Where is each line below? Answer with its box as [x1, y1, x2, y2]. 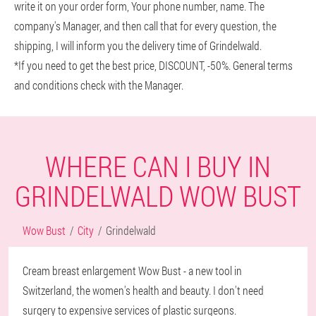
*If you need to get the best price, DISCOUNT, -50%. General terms [14, 58, 293, 73]
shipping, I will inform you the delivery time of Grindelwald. [14, 38, 262, 53]
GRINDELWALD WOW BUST [15, 177, 301, 214]
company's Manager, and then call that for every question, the [14, 18, 276, 33]
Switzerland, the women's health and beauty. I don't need [23, 283, 264, 298]
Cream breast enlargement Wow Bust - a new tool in [23, 263, 242, 278]
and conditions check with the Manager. [14, 78, 183, 92]
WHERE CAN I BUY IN [45, 147, 271, 185]
